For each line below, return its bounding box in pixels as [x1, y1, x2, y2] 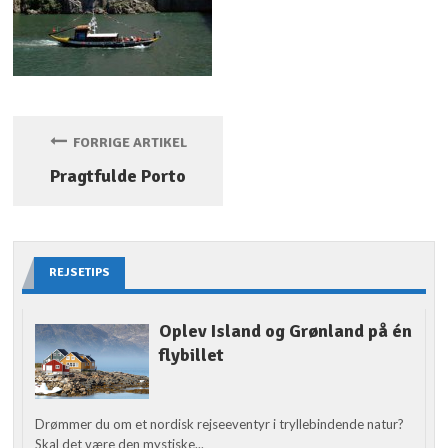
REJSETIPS [49, 264, 111, 280]
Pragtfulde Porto [50, 164, 187, 187]
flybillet [158, 343, 224, 366]
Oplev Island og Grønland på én [158, 319, 412, 342]
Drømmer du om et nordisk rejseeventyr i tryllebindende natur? [35, 416, 405, 433]
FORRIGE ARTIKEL [66, 133, 187, 151]
